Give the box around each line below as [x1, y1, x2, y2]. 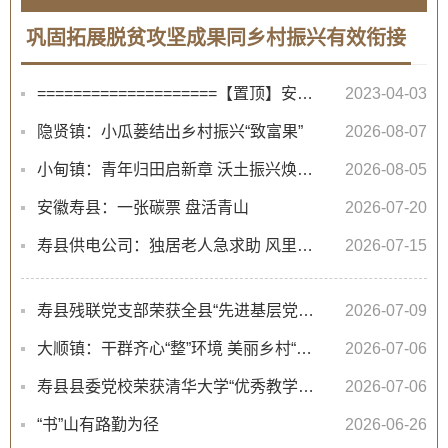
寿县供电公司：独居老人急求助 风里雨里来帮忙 [297, 237, 313, 254]
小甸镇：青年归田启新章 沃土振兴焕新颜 [297, 161, 313, 178]
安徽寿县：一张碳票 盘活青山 [37, 199, 249, 216]
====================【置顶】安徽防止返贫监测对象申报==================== [297, 85, 313, 102]
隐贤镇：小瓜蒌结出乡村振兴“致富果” [37, 123, 303, 140]
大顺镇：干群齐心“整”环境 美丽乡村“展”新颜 [296, 340, 312, 357]
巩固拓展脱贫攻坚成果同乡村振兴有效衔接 [26, 27, 406, 49]
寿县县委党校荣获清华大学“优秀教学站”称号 [298, 378, 314, 395]
